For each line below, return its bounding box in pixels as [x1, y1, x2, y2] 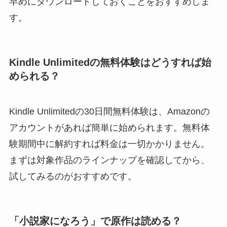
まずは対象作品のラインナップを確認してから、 [9, 155, 210, 165]
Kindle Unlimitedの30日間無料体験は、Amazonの [9, 106, 210, 117]
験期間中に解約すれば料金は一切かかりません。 [9, 138, 210, 149]
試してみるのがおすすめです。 [9, 171, 137, 181]
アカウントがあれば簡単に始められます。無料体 [9, 122, 210, 133]
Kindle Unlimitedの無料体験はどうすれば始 [9, 57, 211, 68]
